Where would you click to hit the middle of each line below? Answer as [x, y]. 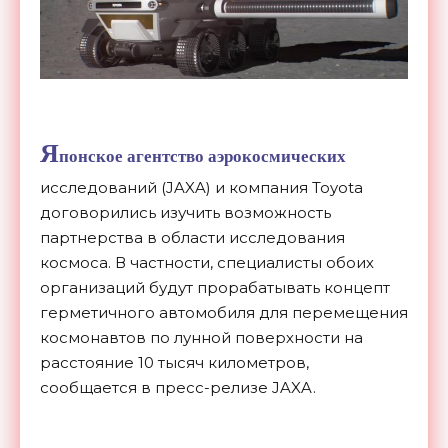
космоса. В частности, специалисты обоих [207, 263]
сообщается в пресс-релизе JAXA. [178, 388]
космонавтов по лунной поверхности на [201, 338]
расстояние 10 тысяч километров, [174, 363]
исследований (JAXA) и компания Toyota [201, 188]
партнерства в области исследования [192, 238]
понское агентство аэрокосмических [202, 156]
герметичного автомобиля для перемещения [224, 313]
